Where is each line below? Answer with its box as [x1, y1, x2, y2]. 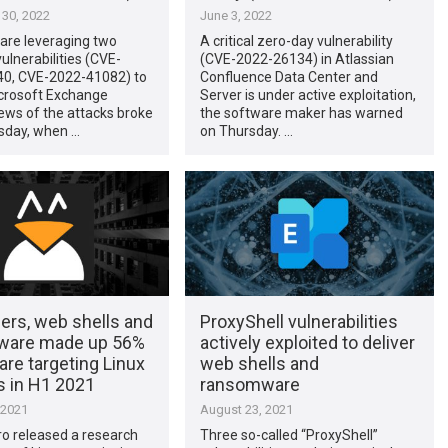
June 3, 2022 [199, 7, 272, 23]
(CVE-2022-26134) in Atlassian [199, 50, 394, 67]
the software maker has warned [199, 104, 403, 121]
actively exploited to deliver [199, 331, 415, 353]
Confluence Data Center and [199, 68, 378, 85]
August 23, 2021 [199, 401, 293, 417]
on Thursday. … [199, 122, 293, 139]
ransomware [199, 373, 300, 395]
